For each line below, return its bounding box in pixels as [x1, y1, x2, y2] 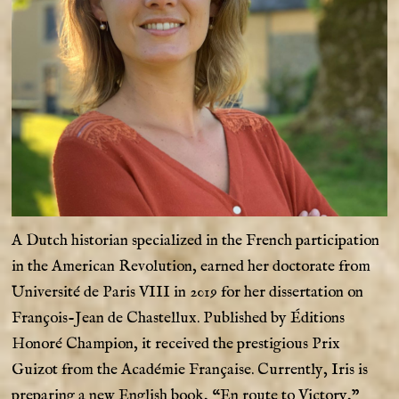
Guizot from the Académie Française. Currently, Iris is [12, 359, 369, 379]
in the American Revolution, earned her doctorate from [12, 256, 371, 276]
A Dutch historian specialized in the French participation [12, 230, 380, 250]
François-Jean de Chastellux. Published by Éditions [12, 307, 346, 328]
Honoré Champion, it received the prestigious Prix [12, 333, 341, 354]
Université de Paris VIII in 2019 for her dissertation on [12, 281, 364, 302]
